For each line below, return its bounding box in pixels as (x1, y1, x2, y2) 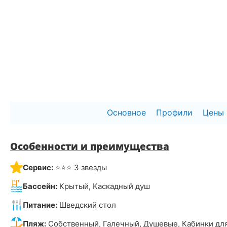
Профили (156, 107, 193, 118)
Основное (107, 107, 146, 118)
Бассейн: (23, 181, 57, 191)
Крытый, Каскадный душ (57, 181, 150, 191)
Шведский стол (57, 200, 116, 210)
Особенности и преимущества (10, 139, 169, 153)
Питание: (23, 200, 57, 210)
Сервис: (23, 162, 53, 172)
